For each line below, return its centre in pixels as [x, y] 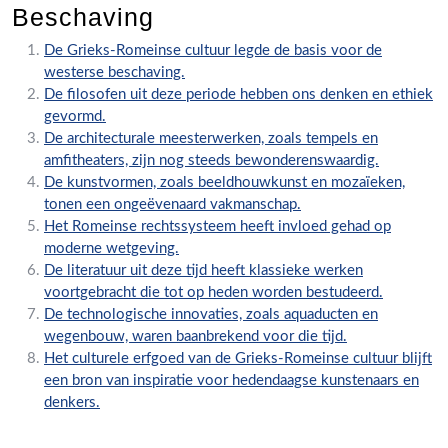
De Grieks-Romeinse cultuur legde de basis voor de [213, 50]
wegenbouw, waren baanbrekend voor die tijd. [195, 336]
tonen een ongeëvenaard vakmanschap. [172, 204]
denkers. [72, 402]
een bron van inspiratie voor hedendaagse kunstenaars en [231, 380]
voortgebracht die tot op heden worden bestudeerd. [213, 292]
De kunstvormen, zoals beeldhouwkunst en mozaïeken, [224, 182]
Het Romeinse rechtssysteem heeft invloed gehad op [217, 226]
